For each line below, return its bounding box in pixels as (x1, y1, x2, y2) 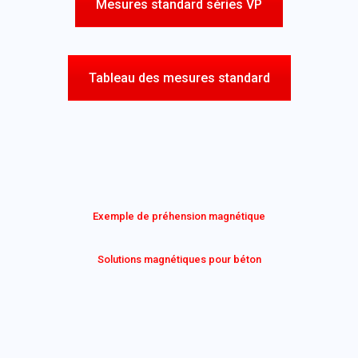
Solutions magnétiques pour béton (97, 253, 261, 265)
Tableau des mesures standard (88, 70, 270, 86)
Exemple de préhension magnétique (93, 210, 265, 222)
